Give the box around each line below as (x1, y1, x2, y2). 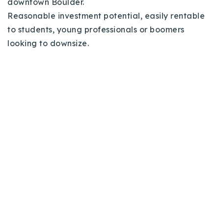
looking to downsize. (7, 38, 91, 48)
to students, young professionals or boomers (7, 24, 185, 34)
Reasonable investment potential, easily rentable (7, 10, 205, 21)
